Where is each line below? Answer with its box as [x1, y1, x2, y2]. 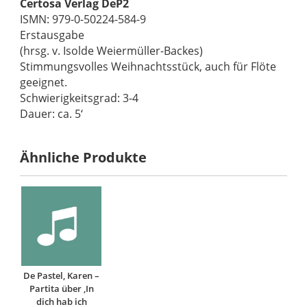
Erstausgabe [20, 27, 85, 43]
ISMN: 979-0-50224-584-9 [20, 12, 147, 27]
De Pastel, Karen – [23, 269, 100, 282]
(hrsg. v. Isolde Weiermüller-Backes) [20, 43, 204, 59]
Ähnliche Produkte [20, 148, 147, 167]
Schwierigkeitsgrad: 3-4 [20, 90, 139, 106]
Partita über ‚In [29, 282, 94, 295]
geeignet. [20, 75, 68, 90]
